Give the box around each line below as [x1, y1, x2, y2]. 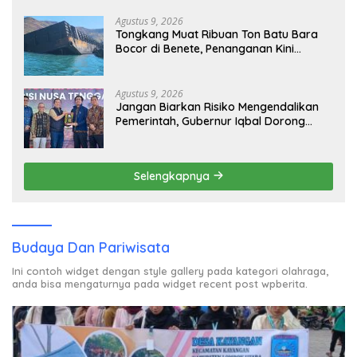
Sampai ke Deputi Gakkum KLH [116, 55, 280, 70]
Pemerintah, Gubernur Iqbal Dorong [116, 113, 305, 128]
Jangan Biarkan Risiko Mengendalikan [116, 99, 319, 114]
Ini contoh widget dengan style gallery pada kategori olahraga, [12, 264, 328, 277]
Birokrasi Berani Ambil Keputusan [116, 127, 293, 143]
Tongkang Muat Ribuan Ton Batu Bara [116, 26, 318, 41]
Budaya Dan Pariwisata [12, 237, 170, 257]
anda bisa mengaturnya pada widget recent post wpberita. [12, 277, 308, 290]
